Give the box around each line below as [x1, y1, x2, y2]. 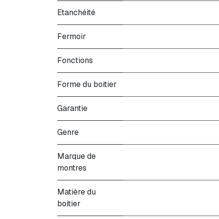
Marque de [57, 151, 96, 161]
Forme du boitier [57, 79, 117, 89]
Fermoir [57, 31, 86, 42]
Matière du [57, 187, 96, 197]
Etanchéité [57, 7, 95, 18]
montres [57, 163, 87, 173]
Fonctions [57, 55, 93, 66]
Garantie [57, 103, 88, 113]
